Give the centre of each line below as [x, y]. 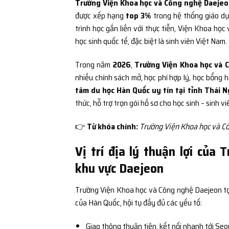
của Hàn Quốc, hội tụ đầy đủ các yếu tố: [139, 203]
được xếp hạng [101, 15]
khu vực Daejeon [119, 168]
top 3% [139, 15]
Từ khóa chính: [112, 126]
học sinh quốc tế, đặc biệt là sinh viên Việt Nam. [151, 41]
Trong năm [94, 64]
